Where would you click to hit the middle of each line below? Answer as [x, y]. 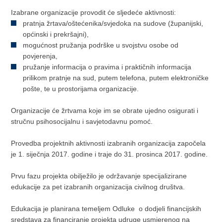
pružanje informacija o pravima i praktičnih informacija [107, 67]
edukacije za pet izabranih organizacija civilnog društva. [98, 187]
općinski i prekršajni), [56, 34]
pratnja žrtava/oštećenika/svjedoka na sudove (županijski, [113, 23]
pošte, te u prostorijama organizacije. [82, 88]
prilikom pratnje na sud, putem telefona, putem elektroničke [116, 78]
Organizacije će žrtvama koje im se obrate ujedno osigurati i [105, 110]
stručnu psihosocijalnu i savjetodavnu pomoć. [82, 121]
